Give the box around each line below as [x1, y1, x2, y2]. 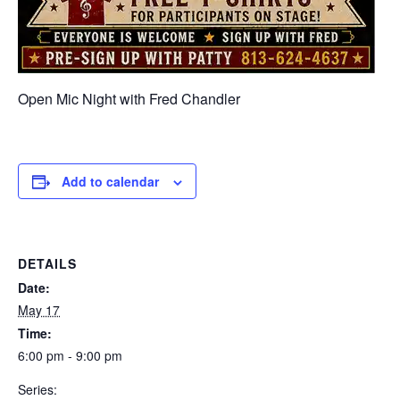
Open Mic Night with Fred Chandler [18, 88, 240, 110]
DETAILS [18, 254, 77, 273]
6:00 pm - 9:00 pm [18, 346, 122, 365]
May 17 [18, 301, 60, 320]
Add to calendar [62, 172, 159, 191]
